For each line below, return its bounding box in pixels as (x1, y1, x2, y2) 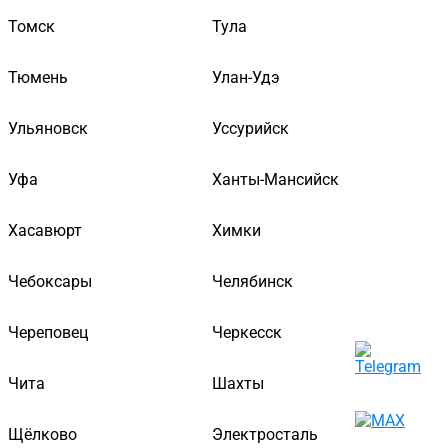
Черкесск (212, 322, 282, 342)
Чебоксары (8, 271, 92, 291)
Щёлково (8, 424, 77, 444)
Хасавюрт (8, 220, 82, 240)
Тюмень (8, 67, 68, 87)
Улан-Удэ (212, 67, 280, 87)
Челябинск (212, 271, 293, 291)
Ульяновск (8, 118, 88, 138)
